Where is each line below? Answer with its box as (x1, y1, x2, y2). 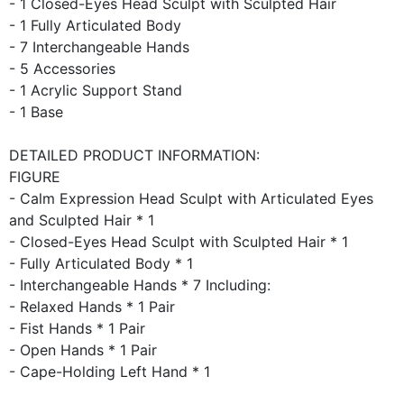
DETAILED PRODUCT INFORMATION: (9, 146, 260, 165)
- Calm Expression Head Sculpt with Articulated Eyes (9, 189, 373, 208)
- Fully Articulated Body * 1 (9, 254, 193, 273)
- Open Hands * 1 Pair (9, 341, 157, 360)
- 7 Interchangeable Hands (9, 38, 189, 57)
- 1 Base (9, 103, 63, 122)
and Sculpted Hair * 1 (9, 211, 154, 230)
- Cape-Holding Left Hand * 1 (9, 363, 210, 381)
